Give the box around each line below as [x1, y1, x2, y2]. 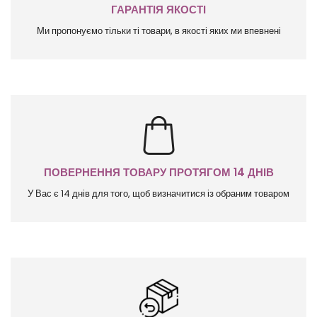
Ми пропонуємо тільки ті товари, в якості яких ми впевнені [36, 24, 281, 38]
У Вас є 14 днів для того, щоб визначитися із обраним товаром [28, 187, 289, 201]
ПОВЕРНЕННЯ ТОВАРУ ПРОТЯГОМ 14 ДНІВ [43, 165, 274, 180]
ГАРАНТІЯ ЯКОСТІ [111, 2, 206, 18]
